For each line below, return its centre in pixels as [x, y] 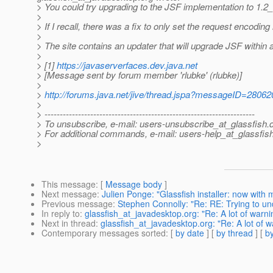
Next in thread [69, 223]
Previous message [77, 204]
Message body [134, 184]
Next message [69, 194]
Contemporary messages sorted [104, 233]
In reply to [61, 214]
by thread [235, 233]
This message [69, 184]
